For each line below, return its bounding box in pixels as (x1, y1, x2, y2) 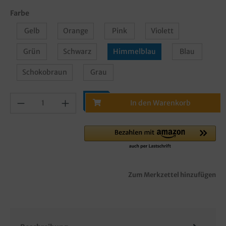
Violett (151, 26, 174, 35)
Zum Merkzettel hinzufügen (128, 170, 216, 179)
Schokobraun (22, 67, 67, 77)
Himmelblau (113, 46, 156, 56)
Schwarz (63, 46, 91, 56)
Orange (63, 26, 88, 35)
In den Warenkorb (130, 98, 191, 107)
